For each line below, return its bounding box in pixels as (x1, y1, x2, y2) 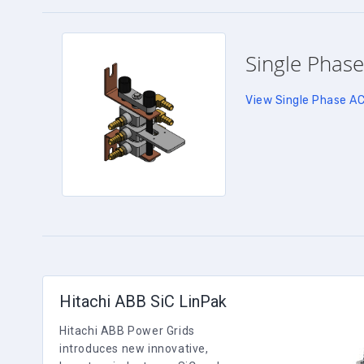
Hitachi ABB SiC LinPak (59, 292, 227, 311)
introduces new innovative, (59, 342, 209, 355)
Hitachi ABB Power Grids (59, 324, 195, 337)
